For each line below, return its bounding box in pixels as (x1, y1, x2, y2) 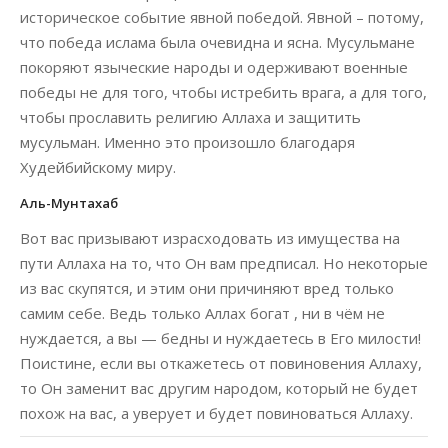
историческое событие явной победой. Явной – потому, (20, 7, 424, 27)
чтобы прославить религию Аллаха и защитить (20, 107, 361, 127)
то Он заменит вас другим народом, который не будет (20, 378, 418, 398)
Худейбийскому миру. (20, 157, 176, 177)
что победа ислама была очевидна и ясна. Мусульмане (20, 32, 415, 52)
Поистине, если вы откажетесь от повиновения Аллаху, (20, 353, 422, 373)
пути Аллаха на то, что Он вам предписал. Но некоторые (20, 253, 428, 273)
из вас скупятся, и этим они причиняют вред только (20, 278, 394, 298)
